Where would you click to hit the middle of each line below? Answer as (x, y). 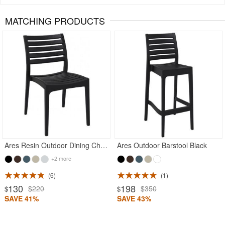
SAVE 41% (22, 198)
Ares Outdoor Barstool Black (162, 145)
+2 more (61, 158)
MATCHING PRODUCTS (55, 20)
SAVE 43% (134, 198)
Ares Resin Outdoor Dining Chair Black (104, 145)
